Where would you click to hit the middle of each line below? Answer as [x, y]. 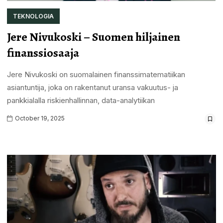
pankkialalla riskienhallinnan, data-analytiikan [81, 100]
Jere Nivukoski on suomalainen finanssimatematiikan [96, 74]
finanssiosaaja [43, 53]
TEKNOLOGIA [33, 16]
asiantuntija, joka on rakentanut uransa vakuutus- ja [92, 87]
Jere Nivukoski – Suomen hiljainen [93, 37]
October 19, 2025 [39, 118]
